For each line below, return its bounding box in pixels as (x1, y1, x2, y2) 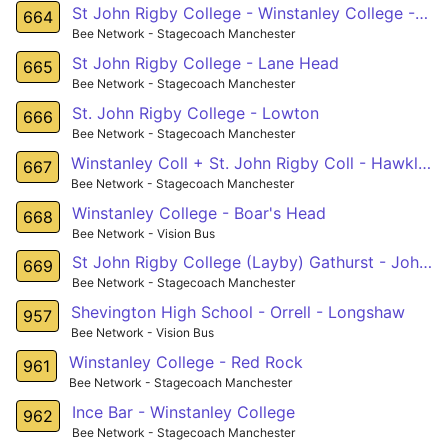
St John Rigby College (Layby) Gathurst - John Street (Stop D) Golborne (419, 252, 432, 273)
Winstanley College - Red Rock (69, 352, 303, 373)
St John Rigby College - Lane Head (72, 52, 339, 73)
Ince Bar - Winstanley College (72, 402, 295, 423)
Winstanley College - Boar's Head (72, 202, 326, 223)
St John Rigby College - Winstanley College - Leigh (415, 2, 428, 23)
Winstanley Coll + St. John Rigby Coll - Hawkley (418, 152, 431, 173)
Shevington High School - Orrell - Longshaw (71, 302, 405, 323)
